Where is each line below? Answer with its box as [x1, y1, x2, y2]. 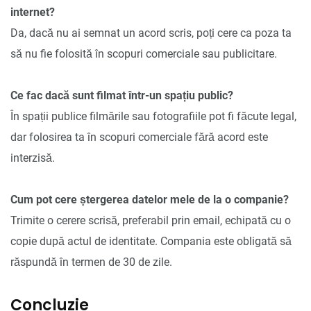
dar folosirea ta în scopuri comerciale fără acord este [10, 130, 268, 144]
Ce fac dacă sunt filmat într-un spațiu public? [10, 88, 233, 102]
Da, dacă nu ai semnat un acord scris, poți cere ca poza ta [10, 26, 292, 40]
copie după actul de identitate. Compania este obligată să [10, 234, 292, 248]
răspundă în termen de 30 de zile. [10, 255, 172, 269]
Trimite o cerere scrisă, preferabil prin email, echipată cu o [10, 213, 291, 227]
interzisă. [10, 151, 55, 165]
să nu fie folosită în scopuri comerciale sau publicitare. [10, 47, 277, 60]
